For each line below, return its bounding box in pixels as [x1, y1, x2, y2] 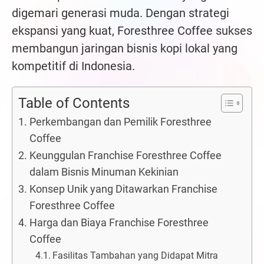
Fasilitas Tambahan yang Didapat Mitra [52, 249, 218, 261]
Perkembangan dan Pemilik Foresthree [29, 115, 212, 128]
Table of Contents [18, 94, 130, 111]
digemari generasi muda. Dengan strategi [12, 5, 229, 20]
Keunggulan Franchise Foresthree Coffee [29, 148, 222, 161]
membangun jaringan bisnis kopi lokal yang [12, 41, 237, 55]
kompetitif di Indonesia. [12, 58, 135, 73]
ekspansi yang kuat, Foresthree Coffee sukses [12, 23, 252, 38]
